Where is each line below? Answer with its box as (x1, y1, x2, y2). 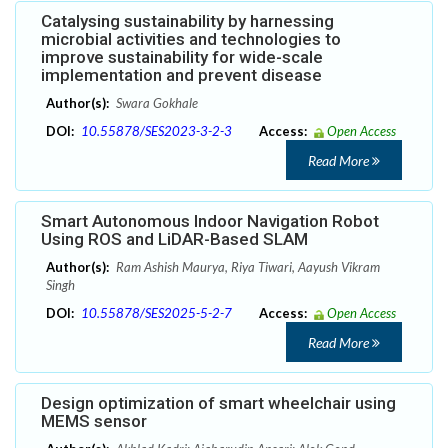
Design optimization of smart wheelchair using (41, 393, 396, 414)
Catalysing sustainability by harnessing (41, 11, 334, 32)
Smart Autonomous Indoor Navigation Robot (41, 211, 379, 232)
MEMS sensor (41, 411, 147, 432)
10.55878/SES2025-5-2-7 (81, 305, 232, 322)
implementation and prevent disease (41, 65, 322, 86)
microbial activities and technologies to (41, 29, 341, 50)
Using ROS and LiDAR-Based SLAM (41, 229, 308, 250)
